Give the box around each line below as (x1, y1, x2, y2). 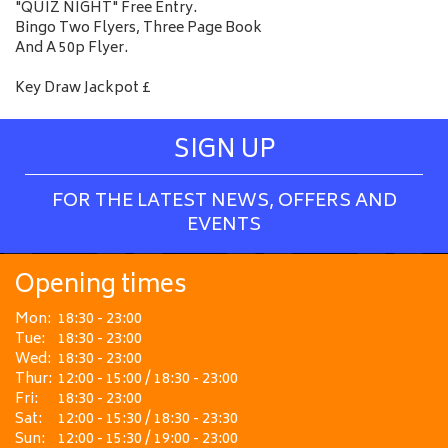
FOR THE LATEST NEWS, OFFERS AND (51, 186, 397, 218)
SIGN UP (173, 130, 275, 173)
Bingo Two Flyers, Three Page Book (15, 16, 262, 41)
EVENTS (187, 210, 261, 242)
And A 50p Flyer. (15, 36, 128, 61)
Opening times (15, 265, 187, 308)
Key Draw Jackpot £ (15, 76, 151, 101)
